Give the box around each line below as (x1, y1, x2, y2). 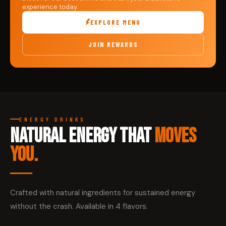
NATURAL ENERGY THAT (10, 124, 154, 149)
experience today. (22, 2, 78, 11)
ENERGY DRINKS (19, 116, 86, 123)
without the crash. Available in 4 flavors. (10, 201, 148, 212)
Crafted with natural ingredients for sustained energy (10, 188, 195, 198)
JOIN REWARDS (88, 40, 138, 48)
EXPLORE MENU (90, 18, 141, 26)
